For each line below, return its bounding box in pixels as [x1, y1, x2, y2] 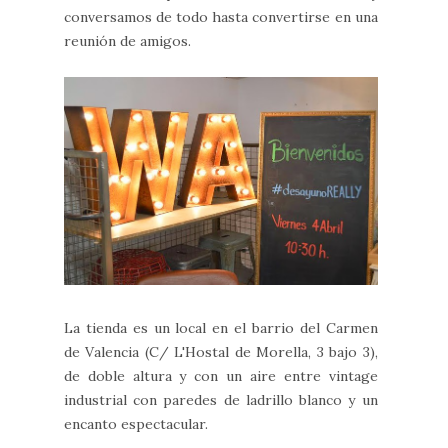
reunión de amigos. [64, 31, 191, 50]
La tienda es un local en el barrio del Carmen [64, 319, 378, 338]
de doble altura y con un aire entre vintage [64, 367, 378, 386]
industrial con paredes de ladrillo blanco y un [64, 391, 378, 410]
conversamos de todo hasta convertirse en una [64, 7, 378, 26]
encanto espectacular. [64, 415, 208, 434]
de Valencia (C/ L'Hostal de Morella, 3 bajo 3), [64, 343, 378, 362]
